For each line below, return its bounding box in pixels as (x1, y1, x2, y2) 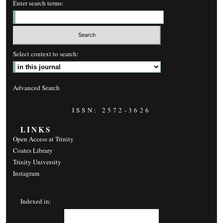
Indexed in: (20, 197, 52, 206)
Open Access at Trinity (13, 134, 74, 144)
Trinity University (13, 157, 62, 167)
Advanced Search (13, 83, 60, 93)
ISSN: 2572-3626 (72, 106, 151, 115)
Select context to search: (13, 49, 79, 59)
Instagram (13, 169, 40, 178)
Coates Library (13, 146, 53, 155)
